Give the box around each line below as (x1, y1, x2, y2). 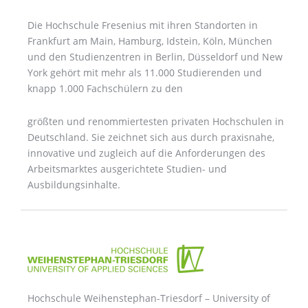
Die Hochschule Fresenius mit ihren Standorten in (27, 18, 258, 32)
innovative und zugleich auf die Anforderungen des (27, 146, 265, 159)
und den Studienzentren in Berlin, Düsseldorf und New (27, 49, 283, 63)
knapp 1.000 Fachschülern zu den (27, 81, 186, 95)
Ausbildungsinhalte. (27, 177, 120, 191)
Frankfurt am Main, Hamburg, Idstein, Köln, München (27, 34, 272, 47)
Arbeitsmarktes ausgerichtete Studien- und (27, 162, 227, 175)
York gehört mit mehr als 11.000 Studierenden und (27, 65, 262, 79)
